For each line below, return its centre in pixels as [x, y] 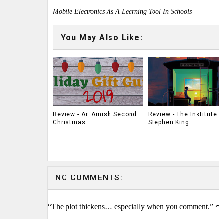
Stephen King [168, 122]
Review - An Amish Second [95, 114]
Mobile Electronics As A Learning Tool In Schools [122, 11]
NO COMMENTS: [89, 178]
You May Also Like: [102, 37]
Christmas [69, 122]
